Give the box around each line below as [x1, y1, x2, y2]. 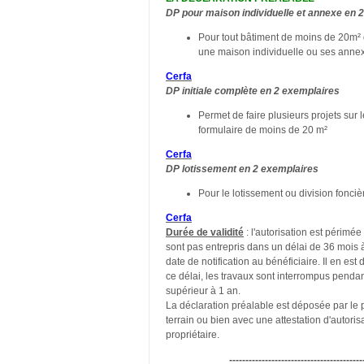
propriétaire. [166, 328, 219, 340]
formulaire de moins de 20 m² [198, 123, 327, 136]
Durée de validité [166, 226, 244, 238]
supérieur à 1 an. [166, 284, 240, 297]
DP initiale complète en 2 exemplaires [166, 84, 340, 97]
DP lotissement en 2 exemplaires [166, 162, 318, 175]
